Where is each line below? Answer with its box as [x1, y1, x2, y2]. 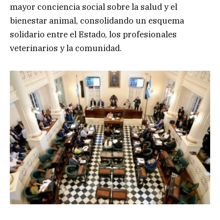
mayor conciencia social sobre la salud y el [10, 1, 177, 13]
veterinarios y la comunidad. [10, 43, 122, 54]
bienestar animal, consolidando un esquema [10, 15, 184, 27]
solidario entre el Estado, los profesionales [10, 29, 177, 40]
